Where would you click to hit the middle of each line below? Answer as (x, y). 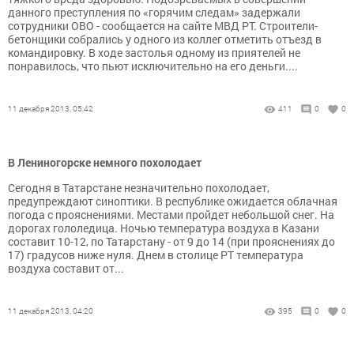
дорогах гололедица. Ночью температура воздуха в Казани (164, 228)
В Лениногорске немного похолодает (105, 163)
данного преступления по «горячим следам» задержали (154, 13)
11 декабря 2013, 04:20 (51, 311)
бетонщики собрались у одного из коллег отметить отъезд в (165, 40)
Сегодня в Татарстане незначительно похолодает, (139, 188)
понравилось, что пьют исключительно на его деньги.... (153, 66)
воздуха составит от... (66, 269)
